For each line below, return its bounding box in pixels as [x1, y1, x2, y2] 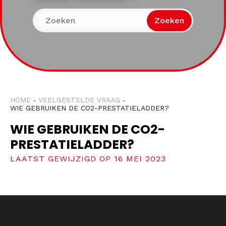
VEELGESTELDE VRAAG [38, 96, 120, 104]
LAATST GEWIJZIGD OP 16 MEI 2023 [10, 154, 166, 163]
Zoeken [154, 16, 184, 25]
